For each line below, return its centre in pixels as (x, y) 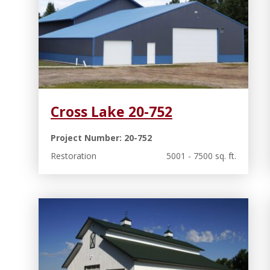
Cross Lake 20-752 (111, 111)
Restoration (74, 155)
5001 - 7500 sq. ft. (201, 155)
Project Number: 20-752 (101, 137)
